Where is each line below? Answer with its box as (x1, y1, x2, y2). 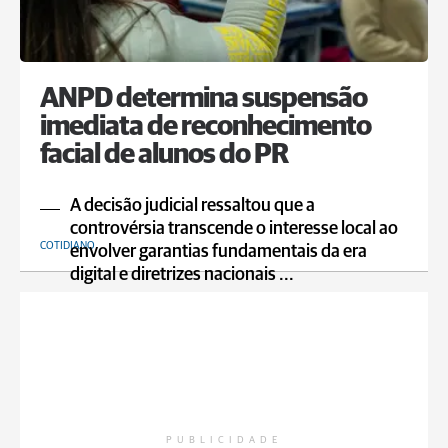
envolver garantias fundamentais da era (70, 243, 367, 261)
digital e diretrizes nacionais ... (70, 266, 294, 284)
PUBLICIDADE (166, 435, 282, 445)
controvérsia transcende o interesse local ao (70, 220, 398, 238)
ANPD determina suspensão (40, 85, 367, 113)
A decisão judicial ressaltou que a (70, 197, 315, 215)
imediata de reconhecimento (40, 113, 371, 141)
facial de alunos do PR (40, 141, 288, 169)
